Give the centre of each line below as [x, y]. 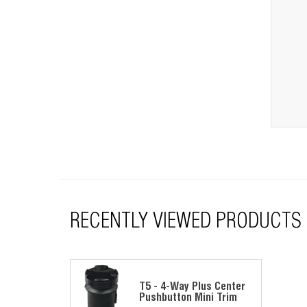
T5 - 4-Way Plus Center [192, 288]
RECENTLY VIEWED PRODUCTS [186, 223]
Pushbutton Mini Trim [188, 299]
